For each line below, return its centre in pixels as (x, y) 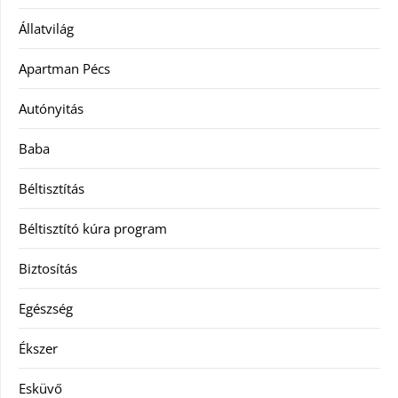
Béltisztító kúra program (93, 228)
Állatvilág (46, 28)
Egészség (46, 308)
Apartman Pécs (64, 68)
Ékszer (38, 348)
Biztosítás (48, 268)
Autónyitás (51, 108)
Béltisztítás (52, 188)
